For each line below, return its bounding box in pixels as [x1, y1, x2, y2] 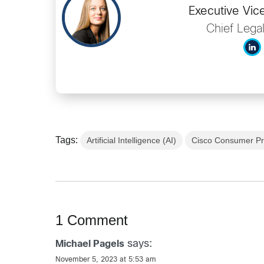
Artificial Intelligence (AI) [87, 135, 177, 145]
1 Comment [55, 212, 128, 228]
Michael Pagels [55, 239, 125, 249]
